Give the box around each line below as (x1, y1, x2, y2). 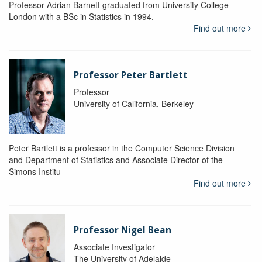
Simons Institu (9, 166, 61, 178)
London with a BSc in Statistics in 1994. (9, 11, 154, 23)
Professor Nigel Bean (73, 224, 171, 237)
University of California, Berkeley (73, 98, 194, 110)
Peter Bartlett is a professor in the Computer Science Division (9, 142, 235, 154)
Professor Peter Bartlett (73, 69, 188, 82)
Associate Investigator (73, 241, 155, 253)
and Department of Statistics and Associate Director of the (9, 154, 223, 166)
